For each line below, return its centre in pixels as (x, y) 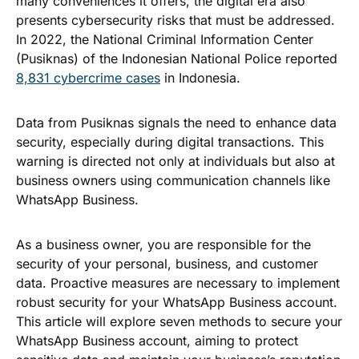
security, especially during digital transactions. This (170, 142)
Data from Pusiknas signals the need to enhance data (176, 123)
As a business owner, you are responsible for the (163, 244)
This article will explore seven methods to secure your (179, 321)
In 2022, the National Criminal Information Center (165, 39)
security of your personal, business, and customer (167, 264)
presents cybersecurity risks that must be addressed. (175, 20)
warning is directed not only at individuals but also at (175, 161)
